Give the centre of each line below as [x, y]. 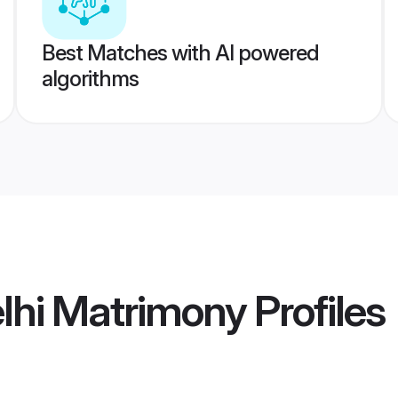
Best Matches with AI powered [180, 53]
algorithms [90, 79]
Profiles [315, 311]
